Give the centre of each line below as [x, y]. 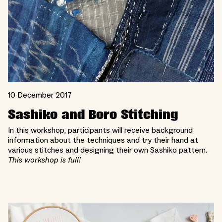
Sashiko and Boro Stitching [93, 115]
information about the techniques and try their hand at [103, 140]
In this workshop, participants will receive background [100, 130]
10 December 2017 [40, 95]
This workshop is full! [44, 160]
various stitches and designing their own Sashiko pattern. [108, 150]
